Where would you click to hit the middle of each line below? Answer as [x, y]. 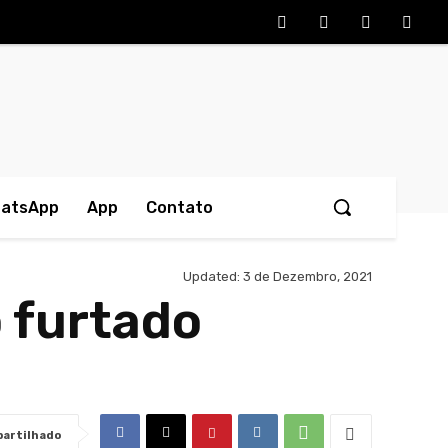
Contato [179, 207]
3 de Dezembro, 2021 [307, 277]
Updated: [211, 277]
